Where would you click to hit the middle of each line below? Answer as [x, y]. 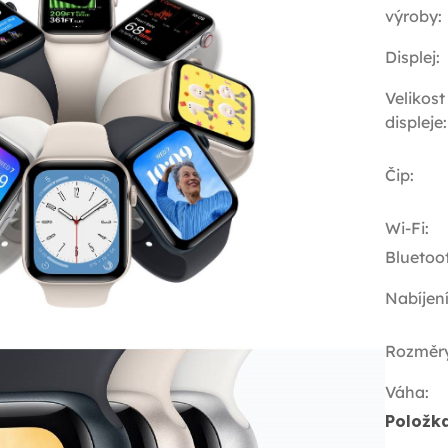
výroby [411, 16]
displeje [413, 122]
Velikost [414, 98]
